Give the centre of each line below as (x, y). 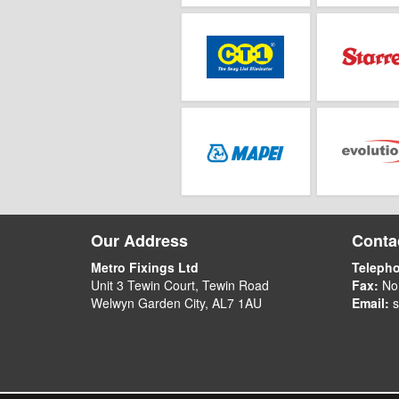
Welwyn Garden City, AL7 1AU (176, 303)
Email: (370, 303)
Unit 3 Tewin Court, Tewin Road (180, 285)
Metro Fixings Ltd (145, 267)
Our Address (139, 240)
